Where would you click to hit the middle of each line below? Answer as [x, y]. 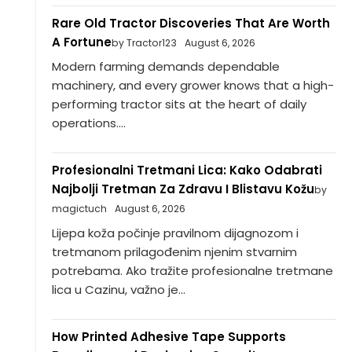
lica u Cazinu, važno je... [118, 289]
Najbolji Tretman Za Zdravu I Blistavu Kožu [183, 189]
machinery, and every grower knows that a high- [192, 86]
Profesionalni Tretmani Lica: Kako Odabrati [187, 170]
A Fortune [81, 42]
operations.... [88, 123]
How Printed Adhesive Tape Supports [169, 336]
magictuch [79, 209]
